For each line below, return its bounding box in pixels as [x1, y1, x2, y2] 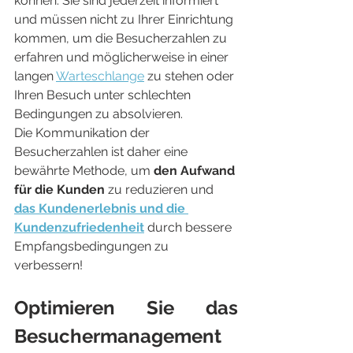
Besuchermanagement [14, 325, 221, 347]
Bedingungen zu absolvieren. [14, 106, 183, 121]
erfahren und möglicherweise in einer [14, 50, 232, 65]
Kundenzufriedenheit [14, 220, 144, 235]
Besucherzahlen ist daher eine [14, 144, 191, 159]
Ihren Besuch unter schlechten [14, 87, 194, 102]
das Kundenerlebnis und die [14, 201, 188, 216]
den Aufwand [154, 163, 238, 178]
